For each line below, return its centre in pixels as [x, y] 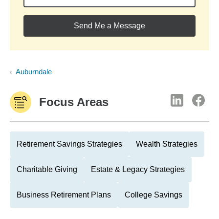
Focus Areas [74, 102]
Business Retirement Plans [64, 195]
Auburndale [34, 72]
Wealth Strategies [167, 144]
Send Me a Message [109, 26]
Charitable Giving [47, 169]
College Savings [153, 195]
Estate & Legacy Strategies [138, 169]
